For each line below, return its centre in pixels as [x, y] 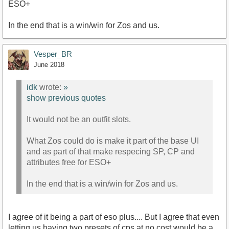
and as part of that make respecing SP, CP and [111, 152]
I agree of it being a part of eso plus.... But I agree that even [114, 217]
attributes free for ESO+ [69, 163]
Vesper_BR [53, 54]
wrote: [50, 87]
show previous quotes [66, 98]
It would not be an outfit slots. [79, 120]
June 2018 [49, 65]
